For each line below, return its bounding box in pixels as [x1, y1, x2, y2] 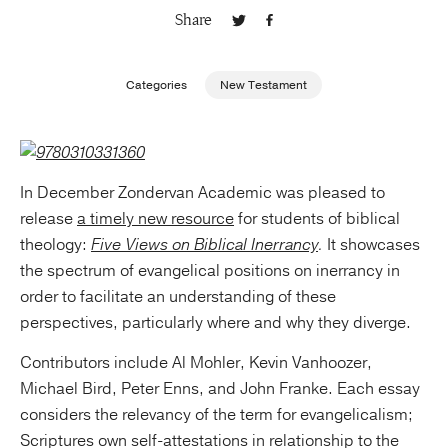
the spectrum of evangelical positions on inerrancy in [20, 259, 400, 282]
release [20, 207, 77, 230]
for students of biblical [234, 207, 400, 230]
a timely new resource [77, 207, 234, 230]
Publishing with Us [20, 34, 133, 53]
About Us [20, 144, 77, 163]
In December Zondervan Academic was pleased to [20, 181, 385, 204]
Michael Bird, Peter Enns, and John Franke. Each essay [20, 377, 420, 400]
